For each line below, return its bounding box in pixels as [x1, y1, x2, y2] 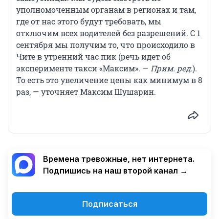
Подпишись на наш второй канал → [43, 165, 188, 175]
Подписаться [82, 198, 137, 209]
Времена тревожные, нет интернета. [43, 153, 195, 164]
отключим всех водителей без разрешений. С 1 [16, 27, 200, 38]
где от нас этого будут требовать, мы [16, 16, 161, 26]
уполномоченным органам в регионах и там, [16, 4, 196, 15]
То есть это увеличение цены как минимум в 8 [16, 74, 202, 85]
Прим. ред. [151, 63, 193, 73]
